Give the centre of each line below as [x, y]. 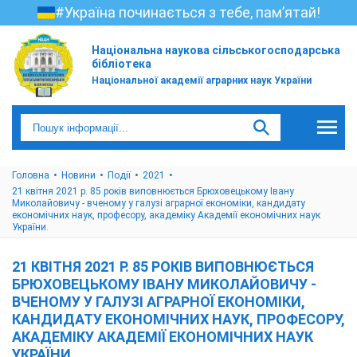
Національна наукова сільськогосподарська [216, 50]
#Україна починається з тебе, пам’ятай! [187, 12]
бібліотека [122, 64]
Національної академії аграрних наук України [202, 80]
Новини [78, 175]
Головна [31, 175]
